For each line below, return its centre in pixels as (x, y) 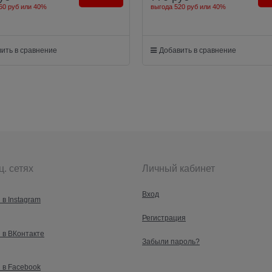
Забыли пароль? (171, 241)
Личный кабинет (178, 169)
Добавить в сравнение (198, 51)
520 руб (186, 6)
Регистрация (164, 218)
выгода (162, 6)
